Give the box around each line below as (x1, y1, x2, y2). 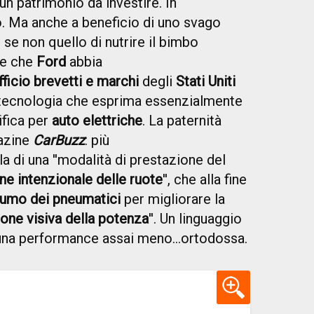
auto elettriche (52, 112, 142, 130)
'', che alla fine (163, 171, 247, 189)
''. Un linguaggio (149, 210, 242, 228)
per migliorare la (121, 191, 225, 208)
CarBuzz (33, 132, 85, 149)
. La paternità (142, 112, 221, 130)
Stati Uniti (176, 73, 235, 90)
